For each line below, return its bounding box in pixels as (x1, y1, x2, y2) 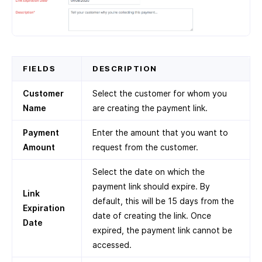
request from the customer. (92, 142, 198, 152)
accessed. (92, 240, 132, 250)
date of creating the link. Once (92, 211, 211, 220)
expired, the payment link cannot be (92, 225, 232, 235)
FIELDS (23, 64, 56, 73)
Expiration (23, 203, 65, 213)
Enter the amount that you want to (92, 127, 228, 137)
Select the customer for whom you (92, 88, 227, 98)
